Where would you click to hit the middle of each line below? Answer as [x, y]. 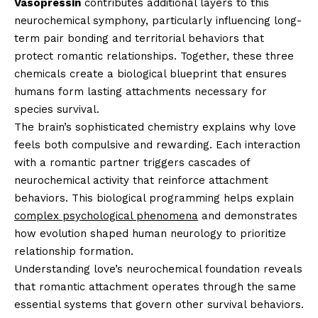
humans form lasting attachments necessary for [141, 91]
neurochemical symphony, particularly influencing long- [158, 20]
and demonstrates [248, 215]
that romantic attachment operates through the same [155, 286]
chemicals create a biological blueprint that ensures [150, 73]
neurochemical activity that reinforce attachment [141, 180]
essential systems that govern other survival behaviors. [159, 304]
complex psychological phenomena [106, 215]
